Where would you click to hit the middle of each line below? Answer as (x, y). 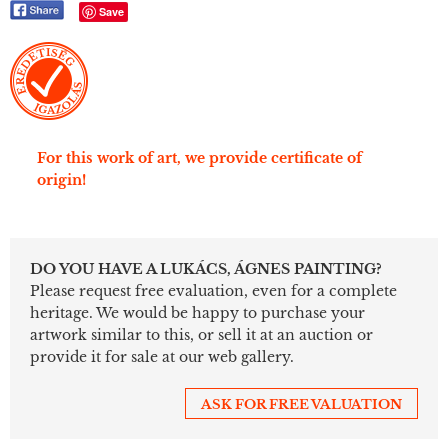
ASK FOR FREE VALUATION (301, 404)
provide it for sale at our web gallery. (162, 356)
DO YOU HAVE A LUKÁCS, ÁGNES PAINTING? (206, 268)
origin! (61, 179)
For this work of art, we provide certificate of (199, 157)
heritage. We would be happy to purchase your (197, 312)
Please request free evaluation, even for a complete (213, 290)
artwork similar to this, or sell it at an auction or (201, 334)
